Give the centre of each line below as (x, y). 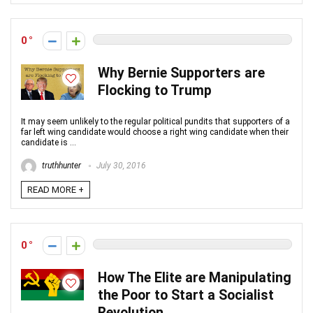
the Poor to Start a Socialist (186, 295)
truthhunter (60, 166)
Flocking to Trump (155, 90)
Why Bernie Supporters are (181, 73)
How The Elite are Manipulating (195, 278)
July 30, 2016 (120, 166)
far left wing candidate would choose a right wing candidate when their (155, 132)
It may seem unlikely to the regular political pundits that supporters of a (155, 122)
